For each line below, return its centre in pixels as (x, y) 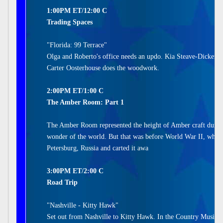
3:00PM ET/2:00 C (75, 171)
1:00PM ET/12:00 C (77, 11)
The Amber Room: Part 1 (85, 102)
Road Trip (62, 182)
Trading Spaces (70, 22)
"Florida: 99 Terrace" (77, 45)
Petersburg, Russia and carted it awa (98, 148)
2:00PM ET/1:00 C (75, 91)
